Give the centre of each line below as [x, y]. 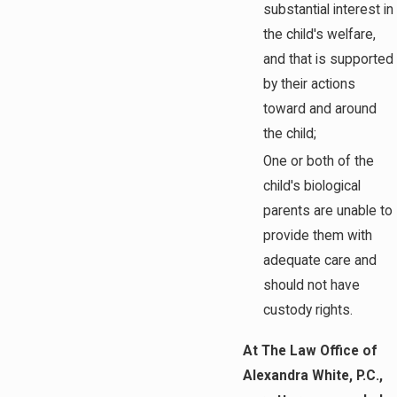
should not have [312, 286]
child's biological [312, 187]
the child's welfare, [320, 35]
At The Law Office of [310, 350]
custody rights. [308, 311]
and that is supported [329, 60]
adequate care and [320, 261]
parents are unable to [328, 211]
